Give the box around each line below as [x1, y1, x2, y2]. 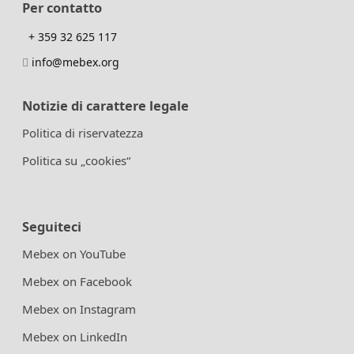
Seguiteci [22, 217, 81, 235]
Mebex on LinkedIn [22, 329, 127, 345]
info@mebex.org [28, 54, 119, 70]
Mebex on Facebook [22, 273, 132, 290]
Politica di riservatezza [22, 125, 143, 141]
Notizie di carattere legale [22, 96, 189, 115]
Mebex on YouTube [22, 246, 126, 262]
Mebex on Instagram [22, 301, 136, 318]
